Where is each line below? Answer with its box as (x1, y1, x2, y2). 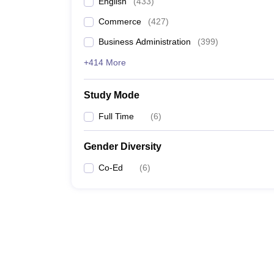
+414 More (84, 57, 126, 67)
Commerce (98, 17, 141, 26)
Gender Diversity (84, 141, 161, 152)
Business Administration (98, 37, 191, 46)
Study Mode (84, 90, 139, 100)
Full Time (98, 111, 134, 121)
